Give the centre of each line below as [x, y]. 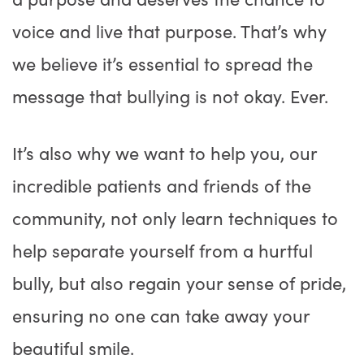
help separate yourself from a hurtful [162, 250]
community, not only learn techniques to [175, 217]
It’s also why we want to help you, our [165, 152]
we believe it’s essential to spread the [162, 63]
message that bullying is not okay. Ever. [170, 95]
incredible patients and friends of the [162, 185]
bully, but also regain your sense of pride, [179, 282]
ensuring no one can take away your [161, 315]
